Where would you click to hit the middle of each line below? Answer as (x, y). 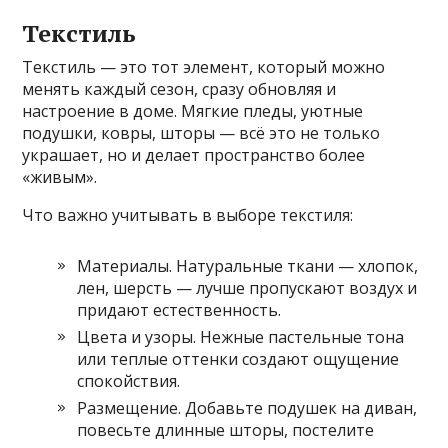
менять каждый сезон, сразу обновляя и (179, 89)
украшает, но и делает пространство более (194, 155)
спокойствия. (129, 381)
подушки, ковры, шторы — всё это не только (201, 133)
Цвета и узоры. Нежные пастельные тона (241, 337)
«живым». (60, 177)
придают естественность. (179, 310)
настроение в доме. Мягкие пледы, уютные (193, 111)
